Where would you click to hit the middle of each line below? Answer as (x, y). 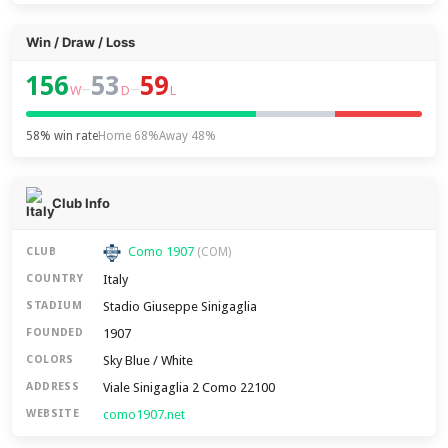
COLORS (50, 360)
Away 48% (188, 136)
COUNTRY (55, 279)
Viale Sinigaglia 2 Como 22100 (189, 387)
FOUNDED (55, 333)
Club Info (81, 203)
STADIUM (54, 306)
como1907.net (144, 414)
